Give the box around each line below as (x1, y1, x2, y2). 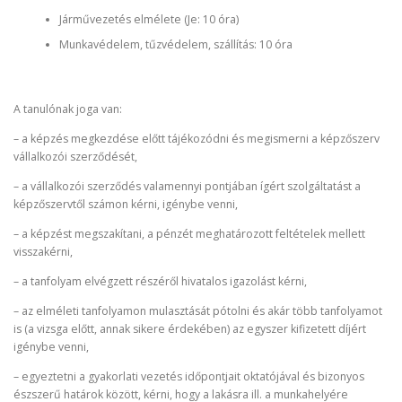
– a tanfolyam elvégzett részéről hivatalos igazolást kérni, (13, 274, 307, 289)
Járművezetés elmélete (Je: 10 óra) (58, 12, 239, 27)
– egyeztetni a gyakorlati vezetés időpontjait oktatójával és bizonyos (13, 369, 364, 385)
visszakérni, (13, 243, 73, 259)
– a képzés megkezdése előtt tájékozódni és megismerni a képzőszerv (13, 130, 380, 146)
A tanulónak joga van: (13, 100, 122, 117)
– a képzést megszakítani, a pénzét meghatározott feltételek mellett (13, 225, 365, 241)
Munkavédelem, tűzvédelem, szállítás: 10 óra (58, 37, 293, 52)
